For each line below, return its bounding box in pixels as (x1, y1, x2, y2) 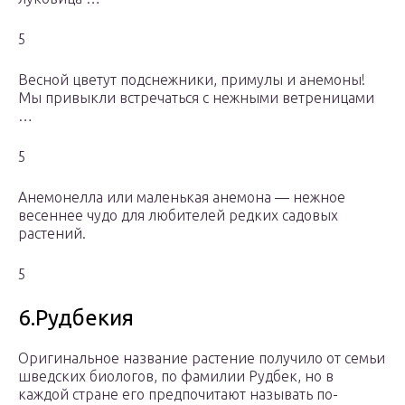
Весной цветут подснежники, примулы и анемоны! (18, 71, 365, 89)
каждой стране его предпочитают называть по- (18, 386, 338, 403)
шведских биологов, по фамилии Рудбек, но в (18, 368, 334, 385)
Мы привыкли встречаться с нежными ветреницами (18, 89, 374, 107)
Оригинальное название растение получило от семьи (18, 350, 385, 367)
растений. (18, 225, 86, 242)
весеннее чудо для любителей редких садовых (18, 207, 338, 224)
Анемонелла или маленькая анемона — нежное (18, 189, 345, 206)
